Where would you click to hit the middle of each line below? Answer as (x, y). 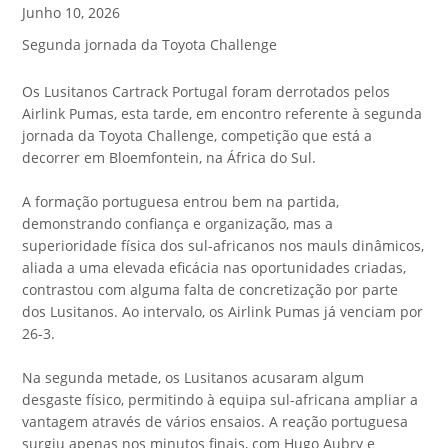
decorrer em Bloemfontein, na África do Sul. (169, 157)
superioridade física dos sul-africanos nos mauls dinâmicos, (223, 245)
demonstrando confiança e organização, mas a (178, 223)
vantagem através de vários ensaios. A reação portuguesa (215, 421)
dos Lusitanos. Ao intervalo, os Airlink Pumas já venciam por (223, 311)
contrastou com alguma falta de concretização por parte (210, 289)
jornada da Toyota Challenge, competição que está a (197, 135)
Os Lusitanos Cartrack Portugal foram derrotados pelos (206, 91)
